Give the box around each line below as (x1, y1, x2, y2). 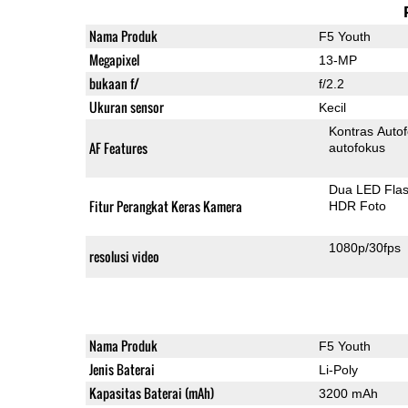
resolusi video (88, 246, 159, 266)
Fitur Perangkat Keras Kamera (88, 196, 242, 216)
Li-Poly (318, 362, 358, 377)
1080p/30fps (329, 240, 402, 255)
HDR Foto (329, 198, 387, 213)
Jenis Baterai (88, 359, 155, 379)
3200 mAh (318, 385, 378, 401)
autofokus (329, 139, 386, 155)
